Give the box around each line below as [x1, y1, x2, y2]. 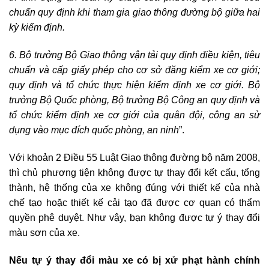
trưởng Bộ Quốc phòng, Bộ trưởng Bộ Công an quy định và [9, 95, 260, 106]
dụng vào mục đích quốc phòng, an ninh [9, 125, 179, 136]
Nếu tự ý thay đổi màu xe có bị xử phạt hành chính [9, 255, 260, 265]
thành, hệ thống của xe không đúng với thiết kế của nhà [9, 182, 260, 193]
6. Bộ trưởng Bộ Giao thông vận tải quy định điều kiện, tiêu [9, 50, 260, 61]
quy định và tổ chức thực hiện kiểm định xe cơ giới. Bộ [9, 80, 260, 91]
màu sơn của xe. [9, 227, 80, 238]
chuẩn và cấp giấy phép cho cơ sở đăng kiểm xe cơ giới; [9, 65, 260, 76]
